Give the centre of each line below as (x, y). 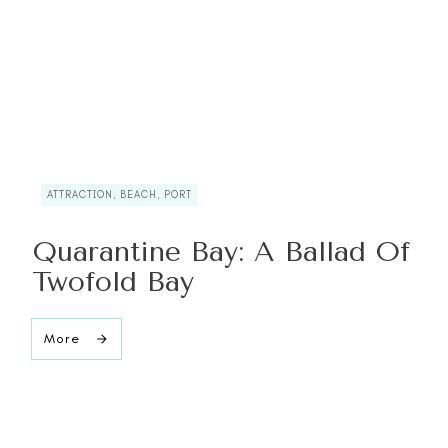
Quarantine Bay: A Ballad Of (220, 251)
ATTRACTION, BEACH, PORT (119, 195)
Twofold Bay (112, 281)
